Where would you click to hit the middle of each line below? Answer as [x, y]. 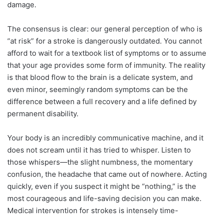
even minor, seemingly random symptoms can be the [98, 89]
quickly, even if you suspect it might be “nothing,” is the [102, 186]
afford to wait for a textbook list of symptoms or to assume [107, 53]
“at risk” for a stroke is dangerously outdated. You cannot [105, 41]
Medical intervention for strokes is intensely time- [93, 210]
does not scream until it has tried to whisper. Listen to [99, 150]
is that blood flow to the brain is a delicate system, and [100, 77]
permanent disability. [43, 113]
